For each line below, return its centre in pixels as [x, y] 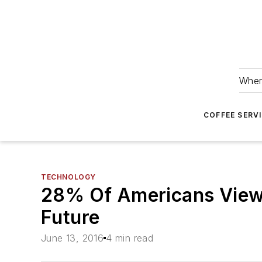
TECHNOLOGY [68, 177]
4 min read [130, 238]
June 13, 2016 [73, 238]
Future [70, 217]
